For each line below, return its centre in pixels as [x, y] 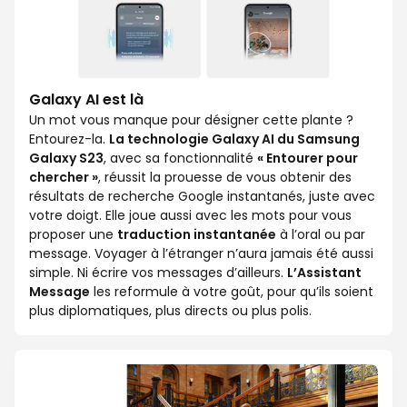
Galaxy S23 [66, 158]
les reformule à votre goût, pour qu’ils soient [232, 291]
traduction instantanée [197, 234]
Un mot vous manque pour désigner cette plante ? [191, 119]
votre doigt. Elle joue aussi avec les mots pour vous [190, 215]
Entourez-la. [69, 139]
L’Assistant [324, 272]
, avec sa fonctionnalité [180, 158]
